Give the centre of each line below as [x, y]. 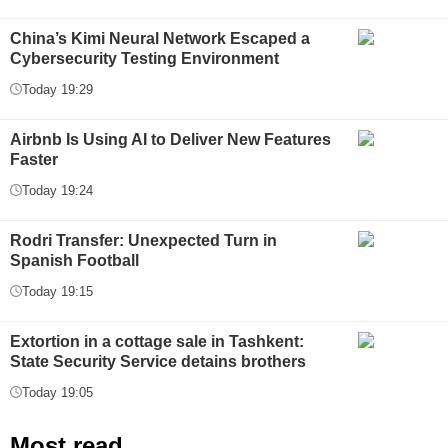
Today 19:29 [57, 89]
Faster [34, 159]
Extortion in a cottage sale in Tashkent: [157, 341]
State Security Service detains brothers [158, 361]
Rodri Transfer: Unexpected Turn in [143, 240]
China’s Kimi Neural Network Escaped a [160, 38]
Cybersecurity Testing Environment [144, 58]
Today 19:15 [57, 291]
